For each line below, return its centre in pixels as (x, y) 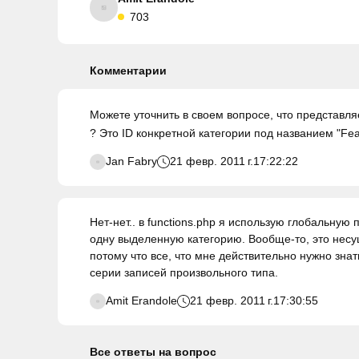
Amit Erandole (141, 301)
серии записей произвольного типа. (184, 272)
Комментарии (128, 71)
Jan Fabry (131, 161)
